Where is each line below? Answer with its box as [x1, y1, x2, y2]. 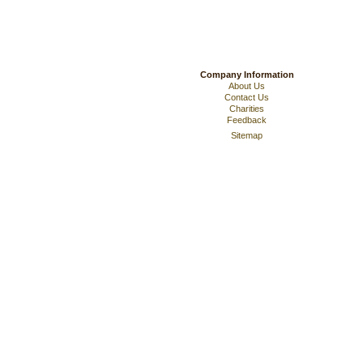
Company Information [199, 70, 294, 79]
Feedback [227, 115, 267, 125]
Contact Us [224, 92, 269, 102]
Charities [229, 104, 264, 113]
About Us [228, 81, 265, 91]
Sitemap [231, 130, 263, 140]
